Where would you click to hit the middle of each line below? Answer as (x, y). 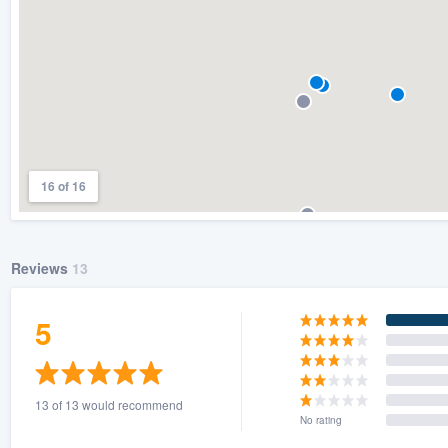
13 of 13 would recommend (108, 404)
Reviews (41, 267)
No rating (321, 419)
